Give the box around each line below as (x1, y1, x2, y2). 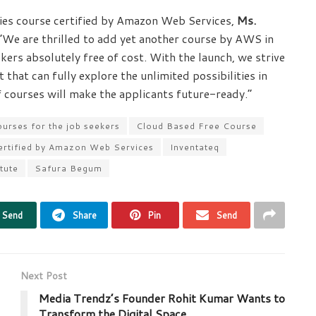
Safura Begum (35, 162, 102, 175)
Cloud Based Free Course (136, 120, 257, 133)
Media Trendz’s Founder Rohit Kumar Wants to (39, 290, 285, 307)
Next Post (20, 269, 67, 284)
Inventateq (170, 141, 219, 154)
